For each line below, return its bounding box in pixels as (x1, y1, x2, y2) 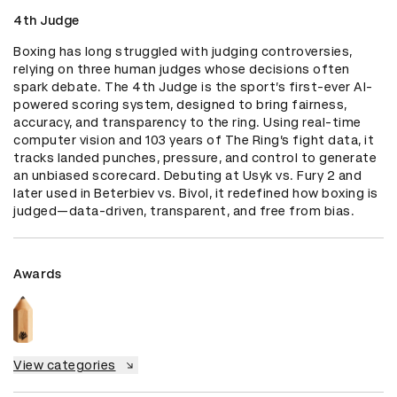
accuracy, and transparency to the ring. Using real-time (13, 115, 362, 130)
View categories (13, 357, 116, 372)
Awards (13, 267, 61, 282)
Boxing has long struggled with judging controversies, (13, 44, 353, 59)
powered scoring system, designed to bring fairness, (13, 97, 347, 113)
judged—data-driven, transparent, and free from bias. (13, 204, 354, 219)
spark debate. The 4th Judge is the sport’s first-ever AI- (13, 80, 373, 95)
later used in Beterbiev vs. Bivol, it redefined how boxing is (13, 186, 378, 201)
